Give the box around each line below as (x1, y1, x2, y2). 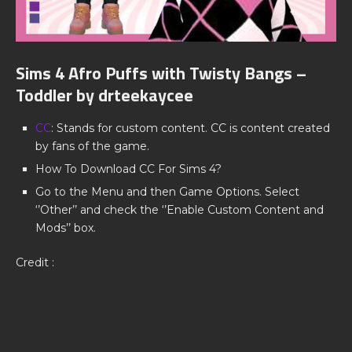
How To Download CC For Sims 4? (35, 162, 222, 177)
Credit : (16, 255, 54, 270)
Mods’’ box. (35, 221, 96, 236)
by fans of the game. (35, 139, 149, 154)
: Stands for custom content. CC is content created (51, 121, 330, 136)
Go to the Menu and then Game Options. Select (35, 185, 299, 200)
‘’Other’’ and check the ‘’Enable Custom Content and (35, 203, 324, 218)
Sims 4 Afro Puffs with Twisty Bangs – (16, 60, 306, 87)
